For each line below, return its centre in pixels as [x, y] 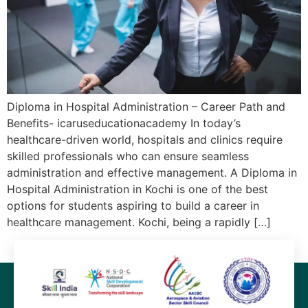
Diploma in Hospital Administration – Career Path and [146, 106]
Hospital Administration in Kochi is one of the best [137, 189]
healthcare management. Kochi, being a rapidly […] [139, 222]
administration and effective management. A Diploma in [152, 172]
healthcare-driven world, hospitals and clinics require [145, 139]
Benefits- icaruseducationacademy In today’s [124, 123]
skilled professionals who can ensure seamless [128, 156]
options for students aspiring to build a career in [133, 205]
